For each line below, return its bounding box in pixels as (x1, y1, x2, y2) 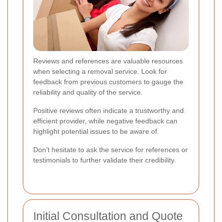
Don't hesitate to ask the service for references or (33, 146, 188, 154)
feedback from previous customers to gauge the (33, 78, 183, 86)
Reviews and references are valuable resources (33, 57, 183, 65)
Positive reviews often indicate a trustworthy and (33, 107, 184, 115)
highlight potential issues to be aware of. (33, 127, 159, 136)
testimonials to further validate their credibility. (33, 156, 176, 165)
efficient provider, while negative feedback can (33, 117, 177, 125)
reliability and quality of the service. (33, 88, 143, 97)
